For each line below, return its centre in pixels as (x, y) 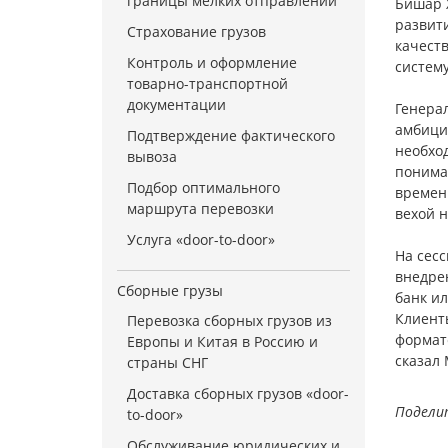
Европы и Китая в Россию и (222, 341)
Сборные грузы (170, 290)
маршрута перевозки (200, 208)
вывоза (152, 156)
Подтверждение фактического (231, 135)
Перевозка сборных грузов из (229, 320)
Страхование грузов (196, 31)
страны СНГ (167, 362)
